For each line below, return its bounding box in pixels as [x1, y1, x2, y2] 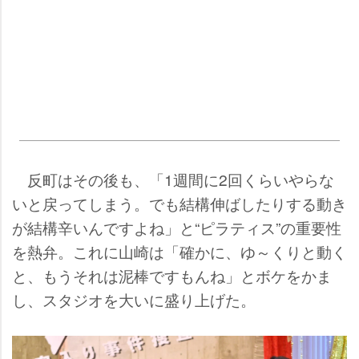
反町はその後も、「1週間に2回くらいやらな [12, 168, 334, 191]
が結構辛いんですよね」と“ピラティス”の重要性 [12, 216, 341, 239]
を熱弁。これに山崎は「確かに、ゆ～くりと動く [12, 240, 347, 263]
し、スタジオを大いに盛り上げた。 [12, 288, 256, 311]
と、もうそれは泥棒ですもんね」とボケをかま [12, 264, 332, 287]
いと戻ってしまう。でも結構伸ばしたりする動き [12, 192, 347, 215]
